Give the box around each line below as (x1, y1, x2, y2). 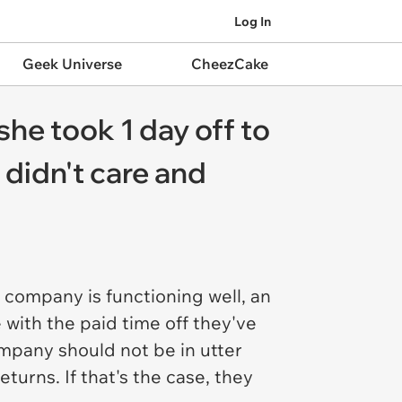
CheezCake (190, 55, 268, 73)
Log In (234, 13, 271, 30)
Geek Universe (22, 55, 122, 73)
